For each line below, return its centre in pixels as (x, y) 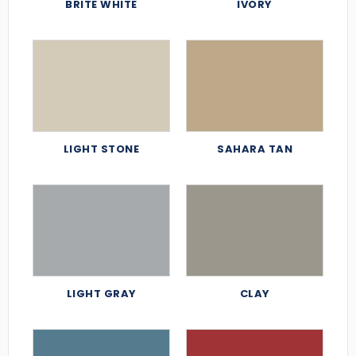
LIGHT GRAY (101, 293)
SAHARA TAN (255, 149)
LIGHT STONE (101, 149)
